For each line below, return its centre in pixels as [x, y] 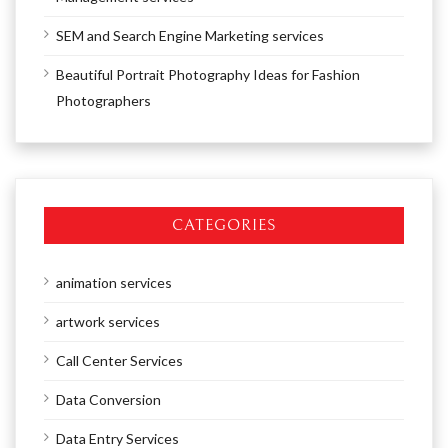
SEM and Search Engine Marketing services [190, 36]
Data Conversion [108, 400]
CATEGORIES [224, 225]
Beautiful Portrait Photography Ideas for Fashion [208, 75]
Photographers [103, 101]
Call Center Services [119, 361]
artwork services [108, 322]
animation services [114, 283]
